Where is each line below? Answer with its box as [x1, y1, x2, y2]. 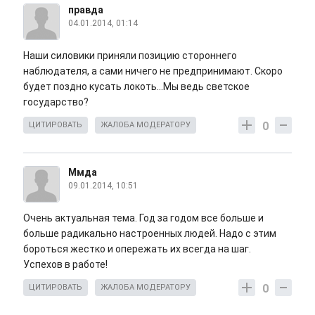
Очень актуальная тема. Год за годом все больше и [23, 212, 264, 224]
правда [68, 4, 103, 15]
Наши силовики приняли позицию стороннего [23, 49, 237, 61]
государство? [23, 96, 89, 108]
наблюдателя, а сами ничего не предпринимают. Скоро [23, 65, 283, 77]
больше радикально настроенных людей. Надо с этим [23, 227, 276, 239]
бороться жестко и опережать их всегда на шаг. [23, 243, 251, 255]
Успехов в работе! [23, 258, 108, 270]
